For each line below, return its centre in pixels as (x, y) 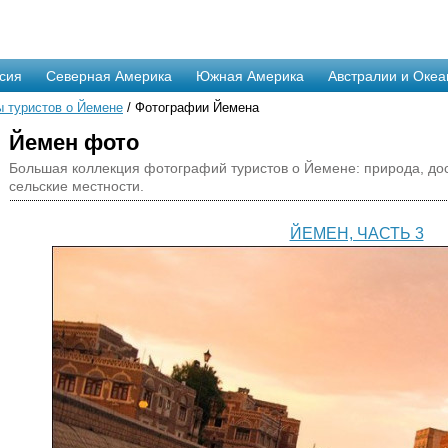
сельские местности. (76, 186)
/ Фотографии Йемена (191, 107)
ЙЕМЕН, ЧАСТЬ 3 (356, 233)
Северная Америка (109, 76)
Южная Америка (250, 76)
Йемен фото (74, 142)
